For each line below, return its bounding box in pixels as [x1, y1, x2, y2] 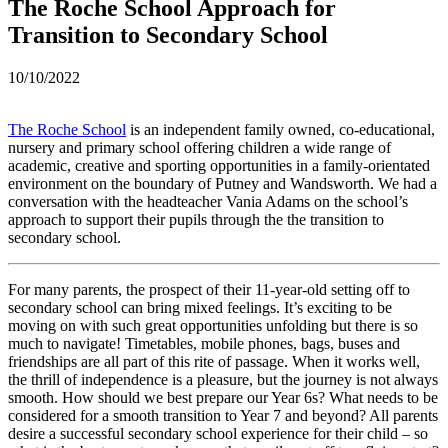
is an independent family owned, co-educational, [126, 120, 435, 138]
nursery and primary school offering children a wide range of [8, 138, 391, 156]
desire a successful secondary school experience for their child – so [8, 424, 428, 442]
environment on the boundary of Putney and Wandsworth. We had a [8, 174, 437, 192]
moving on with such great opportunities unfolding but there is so [8, 316, 418, 334]
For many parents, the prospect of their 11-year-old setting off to [8, 280, 410, 298]
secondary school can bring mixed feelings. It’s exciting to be [8, 298, 392, 316]
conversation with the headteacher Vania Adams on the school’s [8, 192, 408, 210]
